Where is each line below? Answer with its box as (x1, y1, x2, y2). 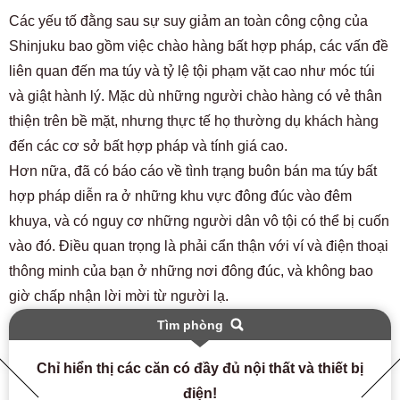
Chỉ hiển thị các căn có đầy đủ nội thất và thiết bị (37, 360, 363, 376)
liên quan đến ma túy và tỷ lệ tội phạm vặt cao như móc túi (9, 62, 375, 79)
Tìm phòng (156, 317, 223, 332)
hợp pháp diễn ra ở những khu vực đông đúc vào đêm (9, 187, 352, 204)
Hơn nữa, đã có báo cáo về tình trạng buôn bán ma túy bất (9, 162, 377, 179)
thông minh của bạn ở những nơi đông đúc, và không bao (9, 262, 373, 279)
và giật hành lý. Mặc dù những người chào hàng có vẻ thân (9, 87, 382, 104)
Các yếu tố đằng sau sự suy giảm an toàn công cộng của (9, 12, 368, 29)
